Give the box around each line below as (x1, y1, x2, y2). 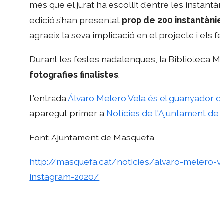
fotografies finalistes (29, 69, 119, 80)
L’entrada (29, 93, 68, 104)
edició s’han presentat (29, 15, 122, 26)
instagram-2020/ (29, 171, 100, 182)
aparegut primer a (29, 108, 107, 119)
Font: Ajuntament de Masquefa (29, 132, 155, 142)
